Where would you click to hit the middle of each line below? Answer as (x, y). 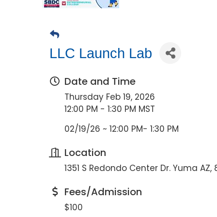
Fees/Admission (103, 192)
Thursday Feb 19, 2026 (110, 97)
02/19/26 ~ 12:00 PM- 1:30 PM (122, 129)
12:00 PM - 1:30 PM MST (110, 109)
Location (85, 153)
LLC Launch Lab (101, 53)
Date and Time (100, 81)
